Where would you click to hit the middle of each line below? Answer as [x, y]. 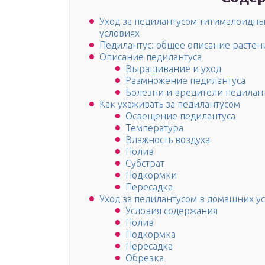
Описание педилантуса [151, 57]
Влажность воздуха [168, 140]
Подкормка [151, 235]
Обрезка [145, 258]
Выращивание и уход [173, 69]
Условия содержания [172, 211]
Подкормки [151, 175]
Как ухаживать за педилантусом [170, 104]
